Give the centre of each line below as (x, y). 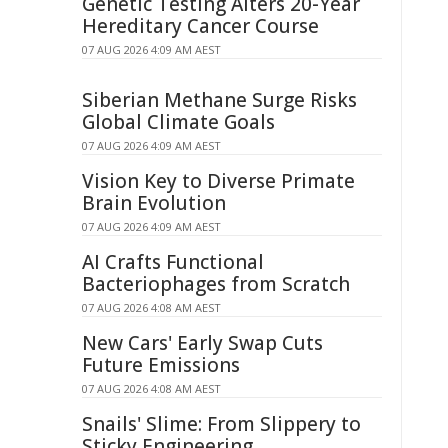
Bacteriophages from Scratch (216, 284)
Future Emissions (161, 365)
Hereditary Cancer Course (200, 26)
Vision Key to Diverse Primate (218, 181)
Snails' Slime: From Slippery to (221, 424)
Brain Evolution (154, 203)
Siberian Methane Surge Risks (219, 100)
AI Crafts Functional (173, 262)
